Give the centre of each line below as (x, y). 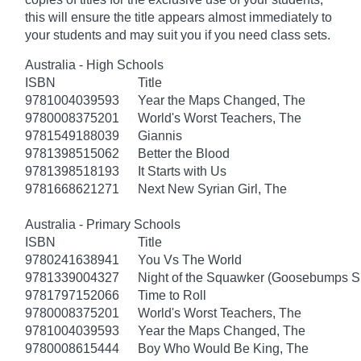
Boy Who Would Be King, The (223, 348)
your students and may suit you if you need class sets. (178, 35)
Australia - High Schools (94, 64)
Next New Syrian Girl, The (212, 189)
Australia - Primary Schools (103, 224)
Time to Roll (172, 295)
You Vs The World (190, 259)
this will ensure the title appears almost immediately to (178, 17)
